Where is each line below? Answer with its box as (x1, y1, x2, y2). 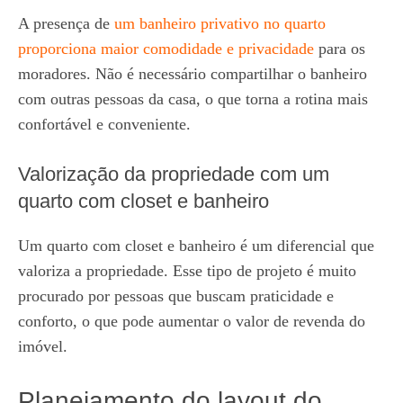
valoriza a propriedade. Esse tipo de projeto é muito (18, 262, 356, 280)
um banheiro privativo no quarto (114, 14, 326, 32)
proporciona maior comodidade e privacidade (18, 40, 314, 58)
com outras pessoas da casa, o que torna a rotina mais (18, 90, 368, 108)
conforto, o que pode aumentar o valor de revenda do (18, 312, 365, 330)
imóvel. (18, 337, 67, 355)
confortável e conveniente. (18, 115, 191, 133)
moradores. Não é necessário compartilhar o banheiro (18, 65, 367, 83)
